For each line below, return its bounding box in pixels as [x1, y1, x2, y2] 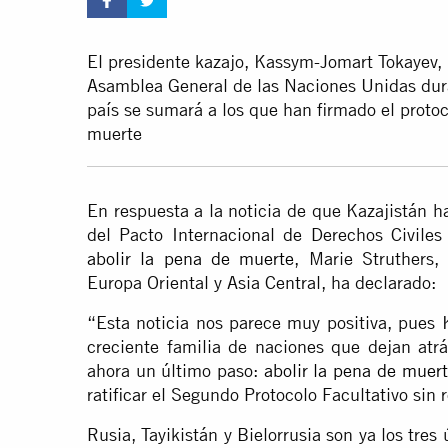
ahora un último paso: [87, 360, 264, 382]
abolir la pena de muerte [87, 248, 295, 270]
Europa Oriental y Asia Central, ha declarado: [87, 272, 436, 294]
